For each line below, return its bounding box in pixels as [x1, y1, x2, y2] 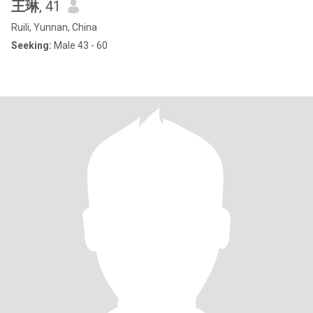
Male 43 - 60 [52, 40, 108, 51]
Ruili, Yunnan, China [11, 22, 97, 33]
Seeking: [11, 40, 52, 51]
